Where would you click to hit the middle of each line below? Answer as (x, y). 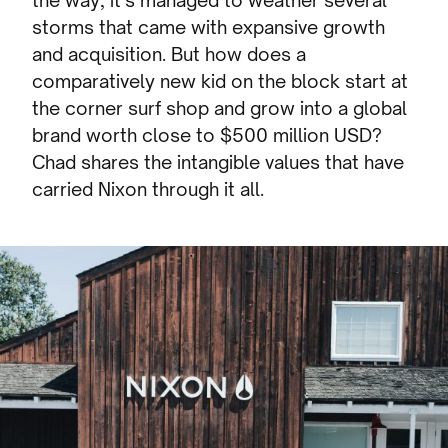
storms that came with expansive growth (209, 27)
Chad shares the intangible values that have (218, 162)
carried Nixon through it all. (148, 189)
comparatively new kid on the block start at (220, 81)
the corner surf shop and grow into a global (220, 108)
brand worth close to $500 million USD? (207, 135)
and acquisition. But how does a (169, 54)
